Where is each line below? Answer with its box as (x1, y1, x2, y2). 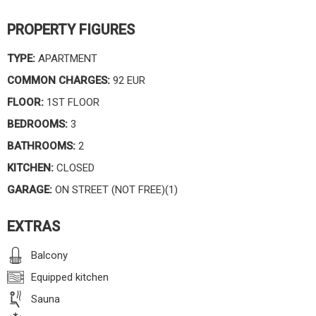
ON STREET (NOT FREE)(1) (52, 183, 178, 196)
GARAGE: (7, 183, 52, 196)
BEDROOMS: (7, 118, 68, 130)
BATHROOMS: (7, 140, 75, 152)
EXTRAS (7, 218, 60, 235)
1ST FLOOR (44, 96, 99, 109)
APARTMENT (35, 52, 97, 65)
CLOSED (54, 162, 95, 174)
